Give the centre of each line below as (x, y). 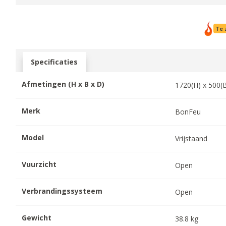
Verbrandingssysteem (62, 191)
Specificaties (54, 62)
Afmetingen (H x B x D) (63, 84)
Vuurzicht (39, 164)
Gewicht (37, 217)
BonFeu (188, 111)
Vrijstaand (191, 138)
